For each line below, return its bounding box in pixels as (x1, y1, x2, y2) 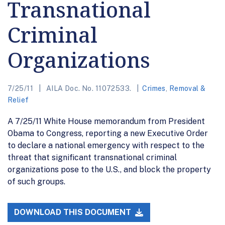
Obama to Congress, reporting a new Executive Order (8, 128, 208, 138)
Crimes (142, 84, 166, 92)
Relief (8, 95, 29, 104)
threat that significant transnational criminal (8, 152, 177, 162)
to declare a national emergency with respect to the (8, 140, 204, 150)
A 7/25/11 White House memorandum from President (8, 116, 205, 126)
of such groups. (8, 176, 65, 186)
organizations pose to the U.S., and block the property (8, 164, 211, 174)
